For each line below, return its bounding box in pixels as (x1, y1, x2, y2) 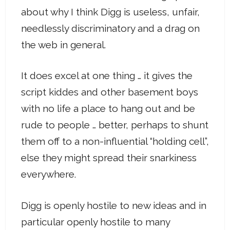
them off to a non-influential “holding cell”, (21, 136, 209, 147)
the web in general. (21, 39, 106, 50)
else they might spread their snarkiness (21, 152, 197, 164)
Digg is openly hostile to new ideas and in (21, 199, 206, 211)
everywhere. (21, 168, 76, 180)
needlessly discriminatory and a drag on (21, 22, 200, 34)
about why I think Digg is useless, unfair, (21, 6, 200, 17)
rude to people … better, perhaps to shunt (21, 119, 208, 131)
